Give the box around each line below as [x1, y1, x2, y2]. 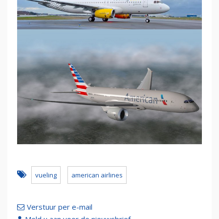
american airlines [71, 171, 123, 179]
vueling [35, 171, 57, 179]
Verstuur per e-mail [27, 202, 92, 212]
